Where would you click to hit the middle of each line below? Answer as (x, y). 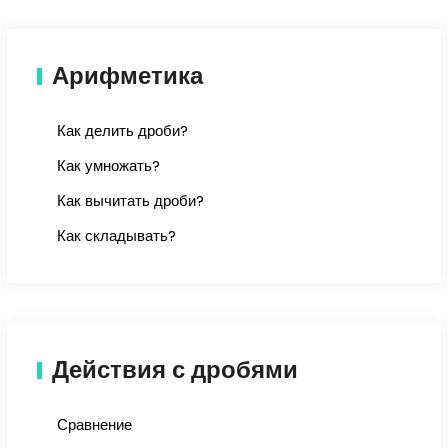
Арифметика (127, 76)
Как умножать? (108, 166)
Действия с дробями (174, 370)
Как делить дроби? (122, 131)
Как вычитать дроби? (130, 201)
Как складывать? (116, 236)
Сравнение (94, 425)
